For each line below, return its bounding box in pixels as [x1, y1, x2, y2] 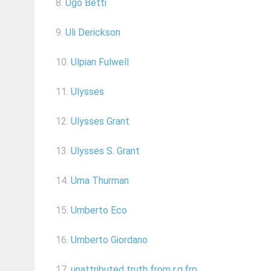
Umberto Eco [71, 204, 127, 217]
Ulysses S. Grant [71, 145, 140, 157]
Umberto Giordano [71, 234, 148, 246]
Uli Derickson [65, 27, 120, 39]
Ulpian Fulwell [71, 56, 129, 68]
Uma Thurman [71, 175, 129, 187]
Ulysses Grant [71, 116, 129, 128]
